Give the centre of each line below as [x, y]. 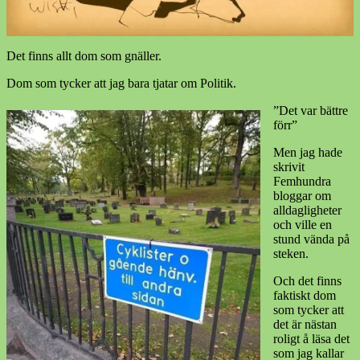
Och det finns [307, 280]
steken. [291, 253]
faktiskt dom [305, 295]
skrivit [289, 166]
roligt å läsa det [311, 338]
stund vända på [311, 239]
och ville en [303, 224]
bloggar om [302, 195]
